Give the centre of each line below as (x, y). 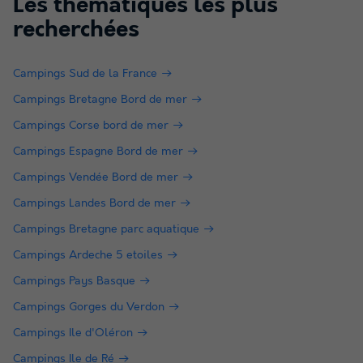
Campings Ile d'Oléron (73, 333)
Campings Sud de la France (85, 74)
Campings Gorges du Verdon (89, 307)
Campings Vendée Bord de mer (96, 178)
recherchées (76, 31)
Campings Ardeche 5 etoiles (88, 256)
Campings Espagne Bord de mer (98, 152)
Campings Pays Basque (74, 282)
